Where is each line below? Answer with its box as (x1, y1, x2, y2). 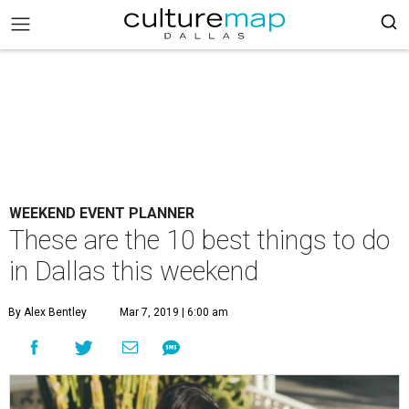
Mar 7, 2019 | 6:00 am (120, 306, 228, 319)
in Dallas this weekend (9, 256, 258, 287)
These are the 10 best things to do (9, 225, 390, 256)
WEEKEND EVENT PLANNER (9, 204, 194, 222)
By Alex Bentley (8, 306, 87, 319)
